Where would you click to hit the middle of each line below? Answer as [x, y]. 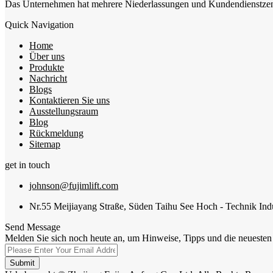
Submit [22, 263]
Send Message [33, 227]
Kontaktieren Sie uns [69, 100]
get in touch [27, 165]
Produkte [47, 67]
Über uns [47, 56]
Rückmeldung [56, 133]
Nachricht [48, 78]
